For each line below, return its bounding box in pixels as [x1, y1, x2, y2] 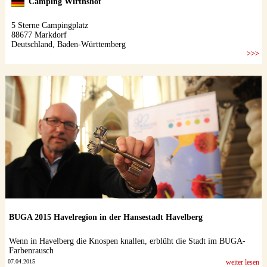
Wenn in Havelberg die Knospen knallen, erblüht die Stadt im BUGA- [8, 237, 246, 246]
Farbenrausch [8, 246, 54, 256]
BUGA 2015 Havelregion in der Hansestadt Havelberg [8, 213, 203, 222]
